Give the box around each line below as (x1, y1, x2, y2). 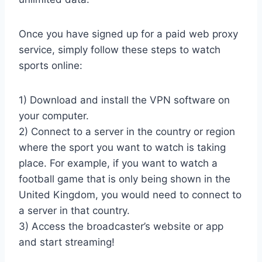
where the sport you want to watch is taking (19, 142, 226, 154)
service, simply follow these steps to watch (19, 44, 220, 56)
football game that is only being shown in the (19, 173, 230, 185)
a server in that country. (19, 205, 130, 217)
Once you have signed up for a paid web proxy (19, 28, 238, 40)
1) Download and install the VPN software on (19, 94, 230, 106)
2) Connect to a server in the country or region (19, 126, 235, 138)
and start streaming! (19, 236, 115, 249)
